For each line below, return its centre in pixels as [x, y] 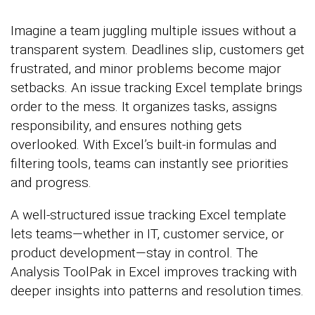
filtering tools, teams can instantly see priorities [149, 163]
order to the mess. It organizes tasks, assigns [144, 106]
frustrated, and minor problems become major [146, 68]
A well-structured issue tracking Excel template [148, 214]
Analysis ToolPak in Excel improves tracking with [154, 271]
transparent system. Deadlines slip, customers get [157, 49]
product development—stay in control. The [134, 252]
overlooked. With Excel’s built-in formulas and [143, 144]
